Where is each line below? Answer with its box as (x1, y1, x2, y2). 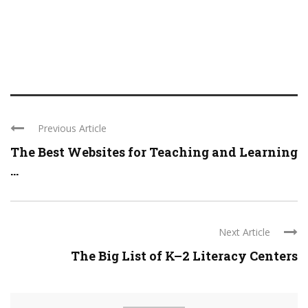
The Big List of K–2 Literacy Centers (71, 247, 298, 265)
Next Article (219, 225, 270, 239)
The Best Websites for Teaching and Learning (10, 144, 298, 161)
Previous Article (38, 122, 107, 135)
